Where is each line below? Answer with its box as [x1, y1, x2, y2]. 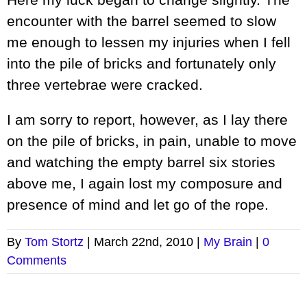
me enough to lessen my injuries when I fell [7, 34, 291, 51]
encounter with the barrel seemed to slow [7, 13, 276, 29]
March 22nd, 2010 [94, 235, 193, 249]
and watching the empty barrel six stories [7, 154, 275, 171]
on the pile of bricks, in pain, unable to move [7, 133, 297, 149]
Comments [7, 254, 66, 268]
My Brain [204, 235, 252, 249]
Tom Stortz [25, 235, 84, 249]
